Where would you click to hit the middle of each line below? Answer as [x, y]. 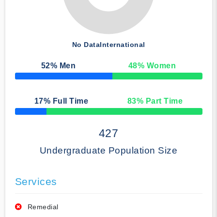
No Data [86, 45]
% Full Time [66, 101]
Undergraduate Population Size [108, 151]
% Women [157, 66]
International [123, 45]
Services [36, 182]
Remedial [43, 207]
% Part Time [160, 101]
